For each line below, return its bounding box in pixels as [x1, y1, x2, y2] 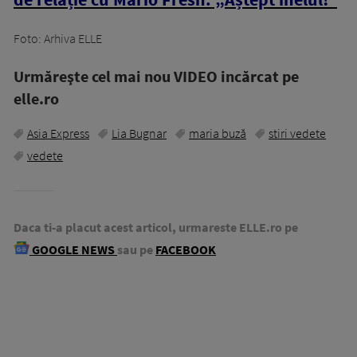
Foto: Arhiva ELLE [14, 29, 102, 46]
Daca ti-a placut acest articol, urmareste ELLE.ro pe [14, 218, 298, 235]
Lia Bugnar [112, 124, 167, 141]
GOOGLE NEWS [29, 241, 117, 257]
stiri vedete [269, 124, 326, 141]
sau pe [117, 241, 153, 257]
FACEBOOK [155, 241, 216, 257]
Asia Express [27, 124, 89, 141]
